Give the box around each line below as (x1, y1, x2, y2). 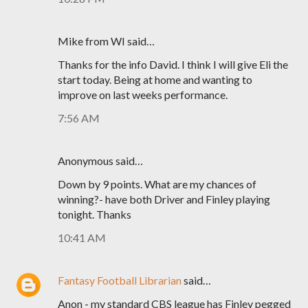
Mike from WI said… (58, 34, 155, 47)
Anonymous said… (58, 154, 143, 167)
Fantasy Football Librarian (58, 274, 181, 287)
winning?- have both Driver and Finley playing (58, 192, 270, 206)
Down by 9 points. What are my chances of (58, 177, 256, 190)
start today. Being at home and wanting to (58, 73, 252, 86)
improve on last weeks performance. (58, 88, 228, 101)
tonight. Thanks (58, 208, 131, 221)
